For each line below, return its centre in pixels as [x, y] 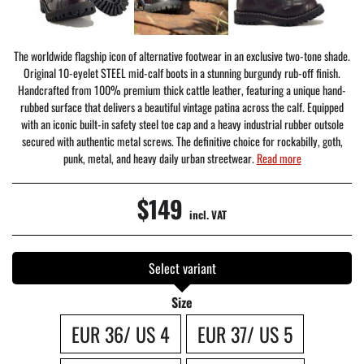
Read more [279, 158]
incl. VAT [208, 214]
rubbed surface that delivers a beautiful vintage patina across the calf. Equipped [182, 106]
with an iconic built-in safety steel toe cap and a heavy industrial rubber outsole [182, 123]
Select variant [182, 268]
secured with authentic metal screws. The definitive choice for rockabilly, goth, [182, 141]
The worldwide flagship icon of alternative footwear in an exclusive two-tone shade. [182, 55]
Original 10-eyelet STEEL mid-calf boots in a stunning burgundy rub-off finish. [182, 72]
